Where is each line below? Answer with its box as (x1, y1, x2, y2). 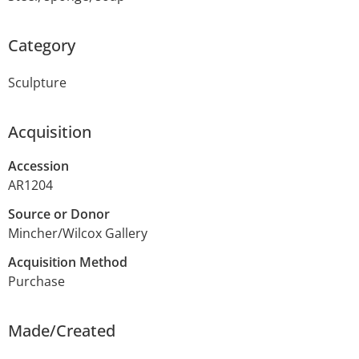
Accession (8, 156, 69, 175)
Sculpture (8, 73, 67, 91)
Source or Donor (8, 204, 110, 223)
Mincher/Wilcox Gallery (8, 224, 147, 242)
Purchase (8, 272, 65, 290)
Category (8, 34, 75, 56)
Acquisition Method (8, 252, 127, 271)
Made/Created (8, 319, 115, 341)
